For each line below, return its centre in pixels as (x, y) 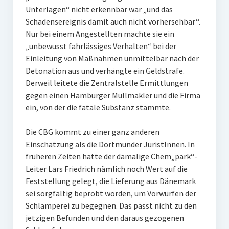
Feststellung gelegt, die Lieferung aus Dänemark (110, 181)
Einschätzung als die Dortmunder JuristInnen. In (110, 144)
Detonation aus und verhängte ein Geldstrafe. (105, 71)
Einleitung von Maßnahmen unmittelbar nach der (112, 58)
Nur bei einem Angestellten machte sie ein (100, 34)
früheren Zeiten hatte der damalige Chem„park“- (111, 156)
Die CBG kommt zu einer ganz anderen (92, 132)
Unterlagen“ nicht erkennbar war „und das (99, 9)
